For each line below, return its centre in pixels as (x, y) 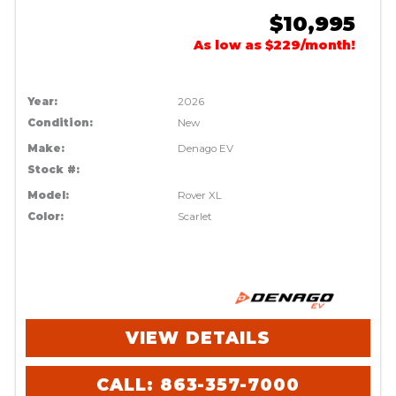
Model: (48, 195)
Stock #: (53, 169)
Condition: (60, 122)
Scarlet (195, 216)
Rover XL (200, 195)
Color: (45, 216)
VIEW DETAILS (198, 338)
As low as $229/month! (275, 45)
